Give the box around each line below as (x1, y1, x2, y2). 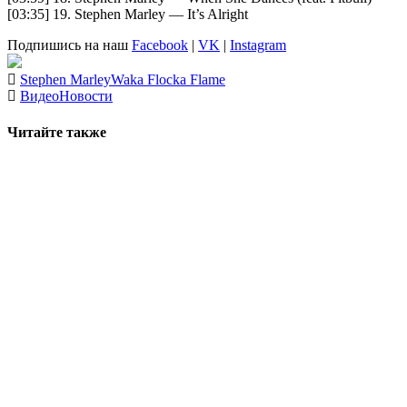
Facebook (132, 37, 188, 54)
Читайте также (7, 124, 106, 140)
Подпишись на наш (7, 37, 132, 54)
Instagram (230, 37, 286, 54)
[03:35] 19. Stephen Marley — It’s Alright (7, 6, 248, 23)
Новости (59, 88, 113, 104)
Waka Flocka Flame (111, 72, 225, 88)
